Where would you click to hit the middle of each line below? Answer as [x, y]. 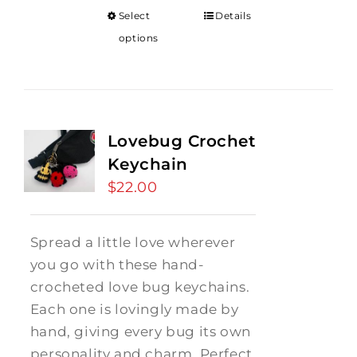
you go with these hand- [117, 265]
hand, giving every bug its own [140, 331]
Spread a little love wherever [133, 242]
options [138, 38]
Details [233, 16]
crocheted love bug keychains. [140, 287]
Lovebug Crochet [181, 141]
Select [134, 16]
